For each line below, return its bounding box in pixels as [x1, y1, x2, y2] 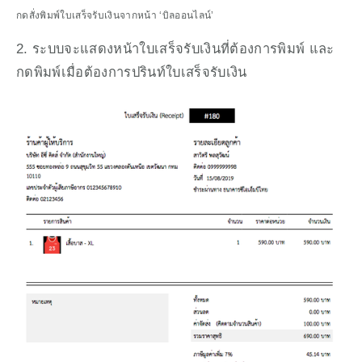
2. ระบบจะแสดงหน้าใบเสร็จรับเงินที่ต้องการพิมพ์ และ [16, 40, 335, 56]
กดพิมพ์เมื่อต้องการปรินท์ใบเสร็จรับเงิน [16, 64, 247, 79]
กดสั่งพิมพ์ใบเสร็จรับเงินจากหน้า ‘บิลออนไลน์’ [16, 9, 214, 21]
